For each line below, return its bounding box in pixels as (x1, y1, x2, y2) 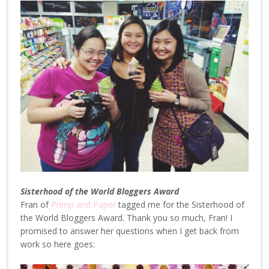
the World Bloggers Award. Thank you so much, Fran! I (20, 212, 232, 223)
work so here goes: (20, 238, 95, 250)
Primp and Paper (51, 199, 116, 210)
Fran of (20, 199, 51, 210)
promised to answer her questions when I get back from (20, 225, 239, 237)
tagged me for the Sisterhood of (116, 199, 244, 210)
